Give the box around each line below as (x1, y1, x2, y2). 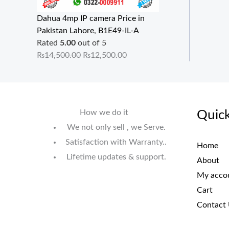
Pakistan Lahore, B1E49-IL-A (37, 27, 139, 35)
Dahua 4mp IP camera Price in (37, 14, 145, 23)
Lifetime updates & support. (66, 153, 166, 162)
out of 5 (76, 39, 106, 48)
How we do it (79, 108, 128, 117)
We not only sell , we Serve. (66, 123, 166, 132)
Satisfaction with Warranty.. (65, 138, 167, 147)
